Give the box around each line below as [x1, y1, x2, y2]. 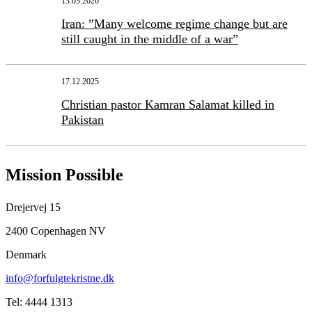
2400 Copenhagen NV [6, 225, 106, 237]
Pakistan [61, 113, 104, 127]
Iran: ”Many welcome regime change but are [61, 17, 288, 31]
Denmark [6, 249, 47, 261]
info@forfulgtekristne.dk [6, 272, 114, 285]
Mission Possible [6, 166, 123, 185]
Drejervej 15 [6, 201, 61, 214]
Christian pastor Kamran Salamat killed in [61, 97, 274, 112]
